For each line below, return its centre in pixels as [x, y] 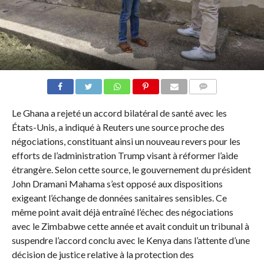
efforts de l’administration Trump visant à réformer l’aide [125, 156]
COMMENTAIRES [220, 101]
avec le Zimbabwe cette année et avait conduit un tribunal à [130, 226]
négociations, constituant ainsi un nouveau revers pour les [126, 141]
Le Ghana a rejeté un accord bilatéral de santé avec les [119, 113]
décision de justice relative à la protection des [103, 255]
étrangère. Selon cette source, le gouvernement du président [131, 170]
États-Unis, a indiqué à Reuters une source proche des [118, 127]
